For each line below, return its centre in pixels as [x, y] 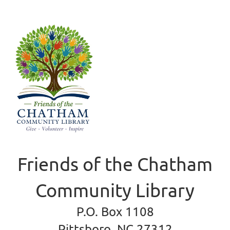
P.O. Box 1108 [115, 211]
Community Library [115, 189]
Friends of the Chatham [115, 163]
